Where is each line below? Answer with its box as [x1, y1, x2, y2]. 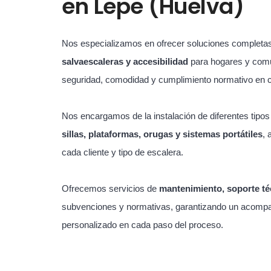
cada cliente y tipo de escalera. [62, 147, 183, 157]
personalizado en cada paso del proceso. [62, 220, 223, 230]
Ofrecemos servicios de [62, 183, 159, 194]
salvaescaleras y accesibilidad [62, 56, 188, 67]
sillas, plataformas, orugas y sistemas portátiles [62, 129, 263, 139]
